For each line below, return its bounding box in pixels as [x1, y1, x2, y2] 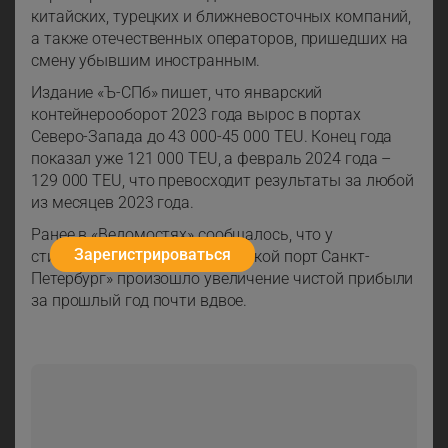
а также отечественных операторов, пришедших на [31, 29, 409, 48]
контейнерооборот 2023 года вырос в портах [31, 105, 361, 124]
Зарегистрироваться [74, 244, 231, 264]
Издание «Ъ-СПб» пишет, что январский [31, 83, 323, 102]
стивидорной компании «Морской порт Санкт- [31, 247, 370, 266]
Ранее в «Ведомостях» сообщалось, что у [31, 225, 334, 244]
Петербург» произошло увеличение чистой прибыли [31, 269, 414, 288]
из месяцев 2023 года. [31, 193, 194, 212]
